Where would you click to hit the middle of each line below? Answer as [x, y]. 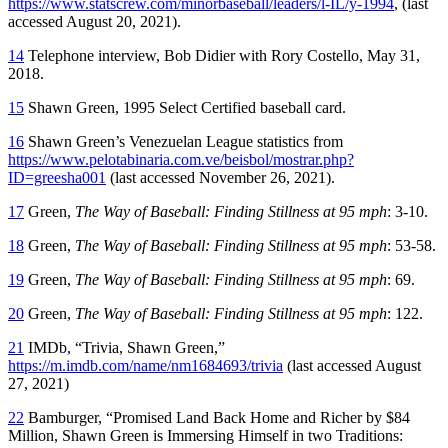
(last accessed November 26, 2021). [220, 177]
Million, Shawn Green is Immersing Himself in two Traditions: [205, 435]
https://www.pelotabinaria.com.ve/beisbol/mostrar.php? [181, 159]
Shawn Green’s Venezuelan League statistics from [183, 141]
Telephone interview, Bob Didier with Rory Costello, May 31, [222, 55]
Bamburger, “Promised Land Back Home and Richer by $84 [217, 417]
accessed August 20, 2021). [94, 21]
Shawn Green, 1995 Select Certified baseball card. [185, 107]
